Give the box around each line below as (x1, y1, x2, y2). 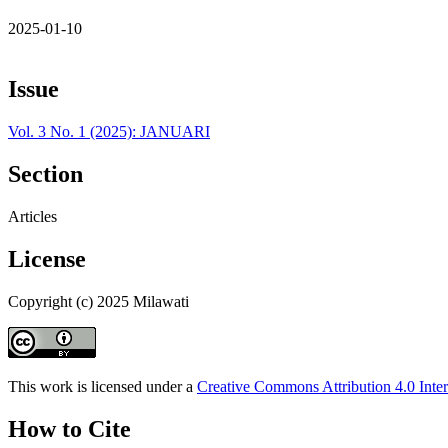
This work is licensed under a (8, 377, 197, 395)
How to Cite (8, 415, 131, 442)
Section (8, 161, 83, 188)
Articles (8, 208, 57, 226)
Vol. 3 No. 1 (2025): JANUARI (8, 123, 210, 141)
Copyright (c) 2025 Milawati (8, 292, 189, 310)
